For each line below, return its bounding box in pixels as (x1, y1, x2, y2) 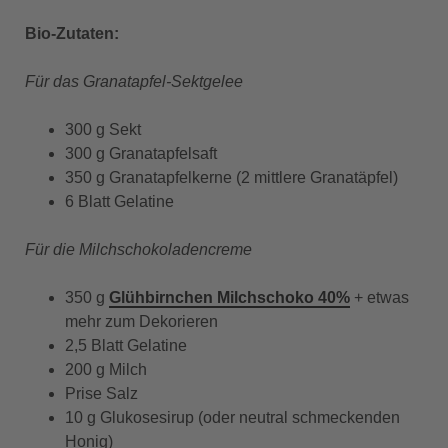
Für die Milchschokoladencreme (25, 240, 252, 258)
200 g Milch (65, 360, 147, 378)
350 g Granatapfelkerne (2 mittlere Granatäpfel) (65, 168, 398, 186)
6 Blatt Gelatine (65, 192, 174, 210)
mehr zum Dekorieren (65, 312, 218, 330)
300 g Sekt (65, 120, 141, 138)
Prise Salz (65, 384, 138, 402)
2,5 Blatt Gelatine (65, 336, 187, 354)
